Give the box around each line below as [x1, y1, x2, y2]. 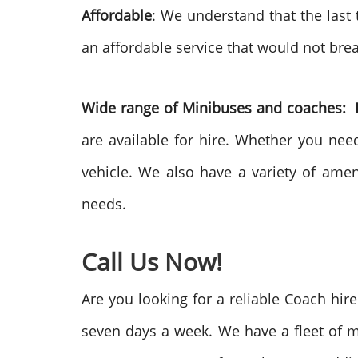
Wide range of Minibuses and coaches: [82, 98, 346, 117]
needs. [82, 194, 126, 213]
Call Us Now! [82, 245, 222, 278]
